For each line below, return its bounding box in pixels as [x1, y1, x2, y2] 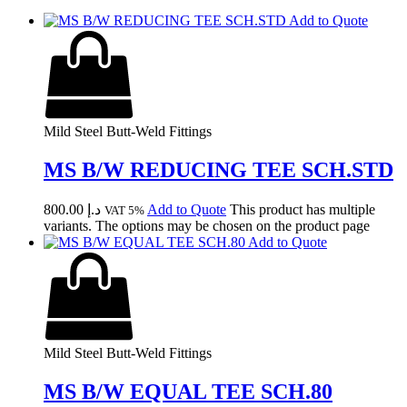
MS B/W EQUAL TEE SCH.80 [44, 379, 333, 403]
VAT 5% [104, 203, 144, 217]
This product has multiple [230, 201, 375, 217]
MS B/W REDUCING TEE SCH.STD [44, 158, 393, 183]
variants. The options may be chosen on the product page [44, 217, 370, 233]
